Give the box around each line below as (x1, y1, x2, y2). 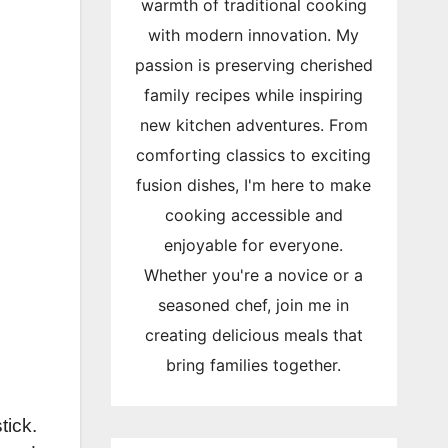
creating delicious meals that (144, 324, 363, 345)
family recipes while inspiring (144, 84, 364, 105)
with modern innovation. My (148, 24, 360, 45)
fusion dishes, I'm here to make (136, 174, 372, 195)
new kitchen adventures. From (139, 114, 368, 135)
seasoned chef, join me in (158, 294, 350, 315)
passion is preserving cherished (134, 54, 373, 75)
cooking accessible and (164, 204, 343, 225)
